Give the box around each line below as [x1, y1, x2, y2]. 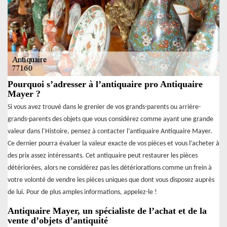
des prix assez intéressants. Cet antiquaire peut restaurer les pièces [8, 152, 198, 160]
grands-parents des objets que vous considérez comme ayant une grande [8, 115, 213, 123]
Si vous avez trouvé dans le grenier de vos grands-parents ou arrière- [8, 103, 201, 111]
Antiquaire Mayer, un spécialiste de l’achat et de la [8, 205, 207, 216]
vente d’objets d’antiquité [8, 215, 108, 225]
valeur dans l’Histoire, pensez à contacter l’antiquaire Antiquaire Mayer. [8, 127, 212, 135]
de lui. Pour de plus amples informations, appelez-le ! [8, 188, 157, 196]
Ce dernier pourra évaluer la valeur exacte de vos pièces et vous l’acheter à [8, 139, 219, 147]
